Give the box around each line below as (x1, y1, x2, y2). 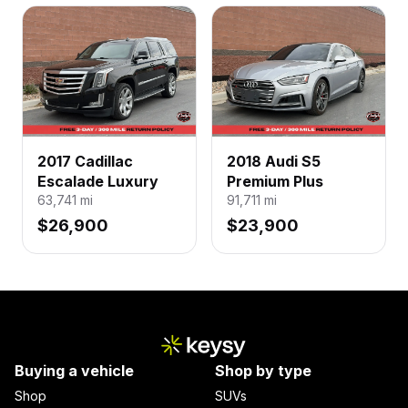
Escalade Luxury (37, 171, 158, 190)
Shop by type (215, 361, 311, 380)
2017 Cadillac (37, 151, 133, 170)
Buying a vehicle (15, 361, 134, 380)
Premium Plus (227, 171, 323, 190)
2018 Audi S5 (227, 151, 321, 170)
